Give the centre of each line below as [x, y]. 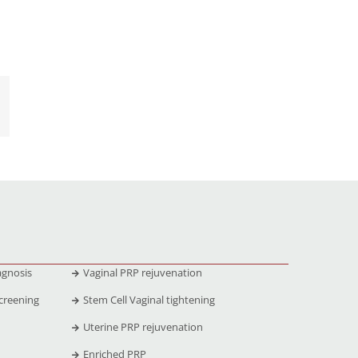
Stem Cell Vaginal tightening [149, 299]
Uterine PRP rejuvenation [143, 326]
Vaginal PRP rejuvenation [142, 272]
